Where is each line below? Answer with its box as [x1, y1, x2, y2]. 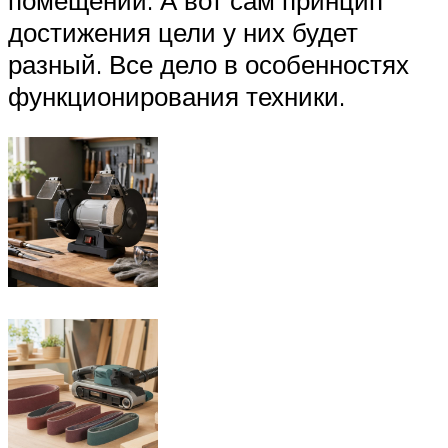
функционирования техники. [8, 79, 345, 112]
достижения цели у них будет [8, 15, 358, 48]
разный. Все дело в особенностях [8, 47, 409, 80]
